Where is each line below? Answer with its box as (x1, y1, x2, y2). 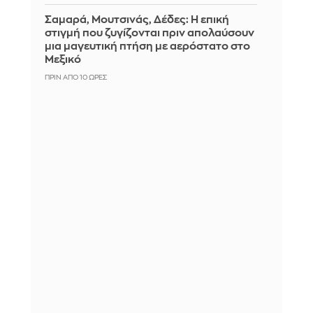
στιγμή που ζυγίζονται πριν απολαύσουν (45, 27, 254, 38)
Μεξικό (45, 54, 81, 65)
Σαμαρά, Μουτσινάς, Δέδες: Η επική (45, 14, 229, 25)
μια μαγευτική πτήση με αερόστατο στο (45, 41, 250, 52)
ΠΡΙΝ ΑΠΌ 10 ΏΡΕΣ (45, 73, 107, 81)
